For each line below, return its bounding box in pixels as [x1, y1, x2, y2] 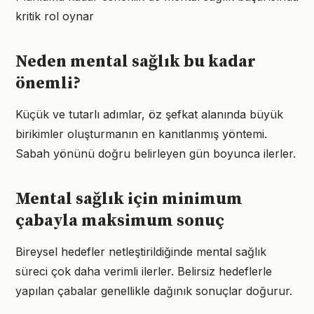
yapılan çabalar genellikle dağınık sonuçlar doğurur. [15, 284, 292, 298]
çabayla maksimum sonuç [15, 210, 224, 231]
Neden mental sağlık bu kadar [15, 51, 256, 72]
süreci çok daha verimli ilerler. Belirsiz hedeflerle [15, 264, 272, 278]
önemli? [15, 73, 81, 94]
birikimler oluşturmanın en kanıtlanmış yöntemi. [15, 127, 267, 141]
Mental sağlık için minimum [15, 189, 243, 210]
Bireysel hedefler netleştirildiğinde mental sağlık [15, 245, 266, 259]
